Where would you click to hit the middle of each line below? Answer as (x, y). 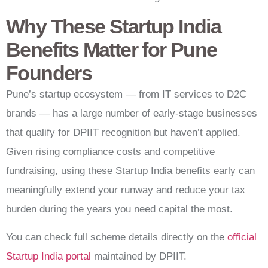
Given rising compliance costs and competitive (110, 152)
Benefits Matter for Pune (112, 50)
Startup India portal (48, 256)
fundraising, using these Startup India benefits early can (130, 171)
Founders (49, 73)
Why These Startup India (114, 27)
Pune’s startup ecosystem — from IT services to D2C (126, 95)
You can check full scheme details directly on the (117, 237)
